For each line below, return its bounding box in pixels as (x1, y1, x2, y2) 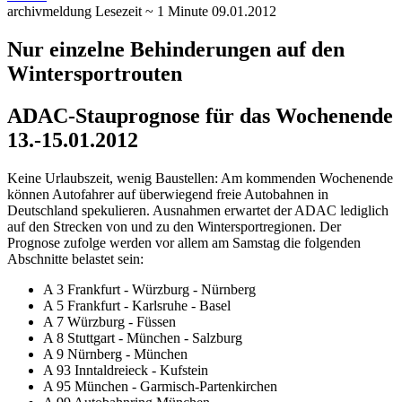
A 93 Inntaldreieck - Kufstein (43, 362, 208, 378)
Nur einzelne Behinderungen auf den (7, 37, 345, 61)
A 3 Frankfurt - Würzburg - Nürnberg (43, 281, 256, 297)
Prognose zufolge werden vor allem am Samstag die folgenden (7, 234, 361, 250)
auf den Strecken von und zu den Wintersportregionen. (7, 218, 319, 234)
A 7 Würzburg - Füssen (43, 313, 176, 329)
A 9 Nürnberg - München (43, 345, 188, 362)
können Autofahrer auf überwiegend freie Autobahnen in (7, 186, 328, 202)
